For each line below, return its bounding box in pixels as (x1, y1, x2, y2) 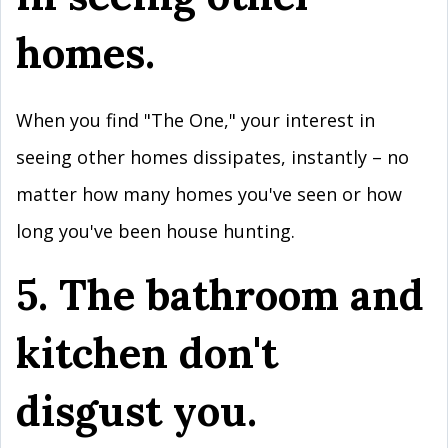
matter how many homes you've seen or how (16, 182, 402, 206)
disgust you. (16, 384, 268, 437)
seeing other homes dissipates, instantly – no (16, 145, 409, 169)
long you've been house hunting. (16, 219, 295, 243)
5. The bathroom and (16, 268, 424, 321)
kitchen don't (16, 326, 278, 379)
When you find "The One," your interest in (16, 108, 375, 132)
